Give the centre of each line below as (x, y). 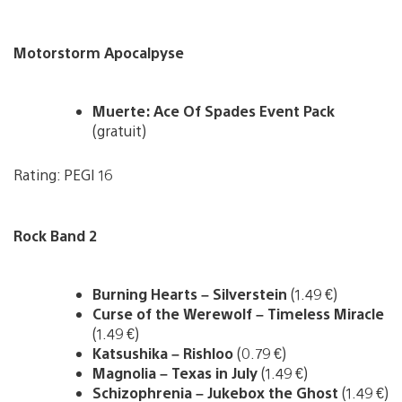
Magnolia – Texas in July (175, 372)
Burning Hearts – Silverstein (190, 293)
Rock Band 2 (55, 235)
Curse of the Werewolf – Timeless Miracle (238, 313)
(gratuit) (119, 130)
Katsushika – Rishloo (165, 353)
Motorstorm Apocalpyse (99, 52)
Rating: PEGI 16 (63, 174)
